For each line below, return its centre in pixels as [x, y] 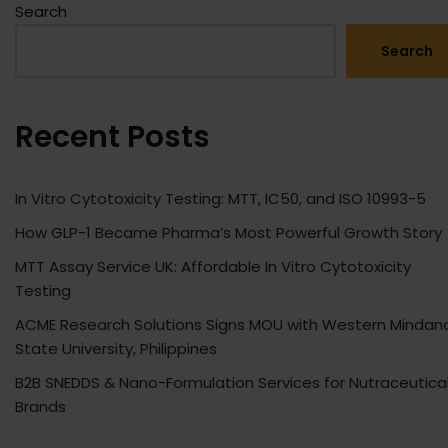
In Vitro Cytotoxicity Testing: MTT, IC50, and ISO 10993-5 [220, 199]
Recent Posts [112, 137]
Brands [40, 407]
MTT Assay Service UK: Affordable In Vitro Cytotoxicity [213, 267]
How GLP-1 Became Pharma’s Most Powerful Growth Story [228, 233]
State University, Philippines [116, 349]
